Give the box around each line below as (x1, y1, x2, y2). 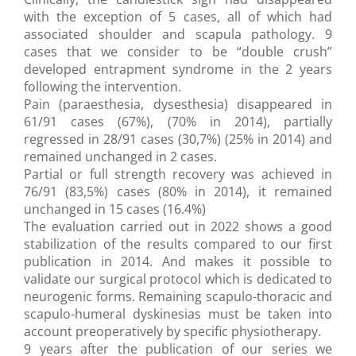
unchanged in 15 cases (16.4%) (24, 200, 206, 219)
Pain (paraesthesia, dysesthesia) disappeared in (24, 95, 332, 114)
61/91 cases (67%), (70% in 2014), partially (24, 113, 332, 131)
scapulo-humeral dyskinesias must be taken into (24, 305, 332, 323)
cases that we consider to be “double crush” (24, 43, 332, 61)
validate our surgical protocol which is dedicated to (24, 270, 332, 288)
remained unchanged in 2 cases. (24, 148, 217, 166)
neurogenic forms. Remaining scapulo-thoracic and (24, 288, 332, 306)
